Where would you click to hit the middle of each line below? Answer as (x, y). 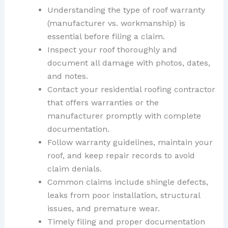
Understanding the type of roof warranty (126, 10)
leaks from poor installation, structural (123, 195)
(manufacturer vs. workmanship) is (116, 23)
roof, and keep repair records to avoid (121, 156)
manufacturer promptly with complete (124, 116)
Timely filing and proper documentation (126, 222)
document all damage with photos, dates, (129, 63)
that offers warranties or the (103, 103)
